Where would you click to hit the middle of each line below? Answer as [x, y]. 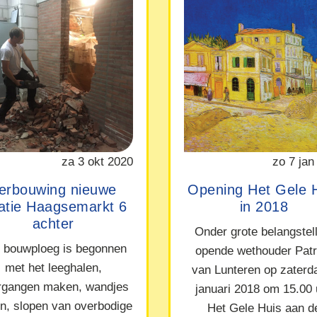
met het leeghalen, [53, 267]
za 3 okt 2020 [97, 161]
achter [53, 224]
